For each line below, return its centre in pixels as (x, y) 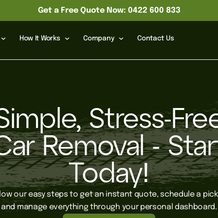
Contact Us (156, 38)
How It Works (40, 38)
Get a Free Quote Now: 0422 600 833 (109, 10)
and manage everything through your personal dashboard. (109, 207)
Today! (109, 175)
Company (99, 38)
